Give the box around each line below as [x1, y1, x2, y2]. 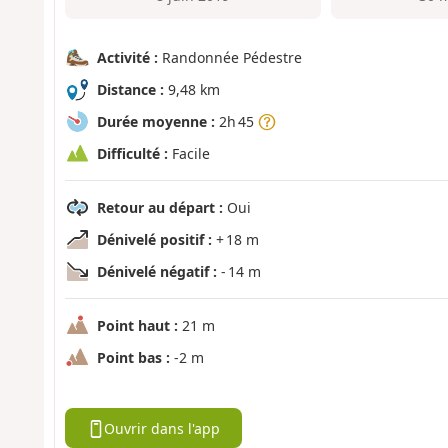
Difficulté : [96, 144, 168, 164]
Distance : [96, 80, 164, 100]
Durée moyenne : [96, 112, 215, 132]
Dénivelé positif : [96, 230, 212, 250]
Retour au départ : [96, 198, 223, 218]
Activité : [96, 48, 158, 68]
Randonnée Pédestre [157, 48, 302, 68]
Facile [167, 144, 210, 164]
